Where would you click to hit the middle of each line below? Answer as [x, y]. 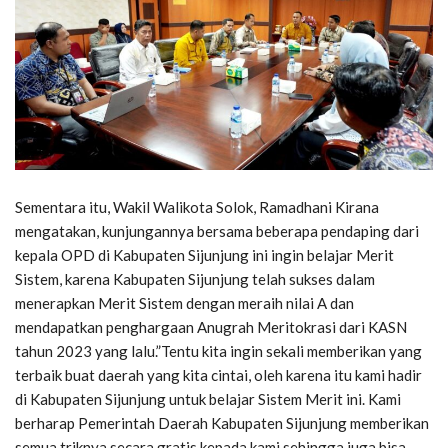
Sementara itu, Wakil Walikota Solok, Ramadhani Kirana [197, 206]
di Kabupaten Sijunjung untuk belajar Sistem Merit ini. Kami [208, 398]
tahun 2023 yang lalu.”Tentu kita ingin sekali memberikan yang [218, 350]
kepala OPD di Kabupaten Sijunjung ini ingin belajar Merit [204, 254]
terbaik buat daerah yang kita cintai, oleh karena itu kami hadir [218, 374]
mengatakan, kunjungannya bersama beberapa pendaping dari [217, 230]
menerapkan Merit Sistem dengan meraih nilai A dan [184, 302]
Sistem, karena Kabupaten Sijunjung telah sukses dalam [195, 278]
